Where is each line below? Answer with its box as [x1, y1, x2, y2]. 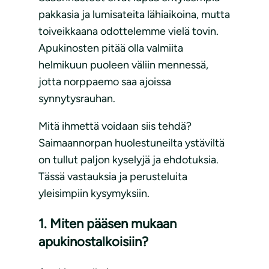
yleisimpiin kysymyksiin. [38, 187, 150, 201]
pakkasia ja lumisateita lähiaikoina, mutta [38, 8, 230, 22]
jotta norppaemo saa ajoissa [38, 75, 171, 89]
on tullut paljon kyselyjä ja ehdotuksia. [38, 153, 219, 167]
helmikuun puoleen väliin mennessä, [38, 58, 208, 72]
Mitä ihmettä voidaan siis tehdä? [38, 119, 192, 133]
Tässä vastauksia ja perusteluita [38, 170, 187, 184]
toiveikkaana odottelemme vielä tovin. [38, 25, 219, 38]
